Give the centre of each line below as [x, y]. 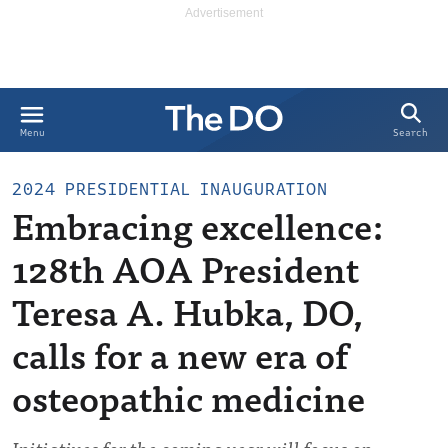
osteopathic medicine [188, 396]
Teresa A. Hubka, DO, [187, 310]
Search [410, 133]
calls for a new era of [180, 353]
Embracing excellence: [197, 224]
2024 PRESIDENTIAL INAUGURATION [170, 189]
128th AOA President [185, 267]
